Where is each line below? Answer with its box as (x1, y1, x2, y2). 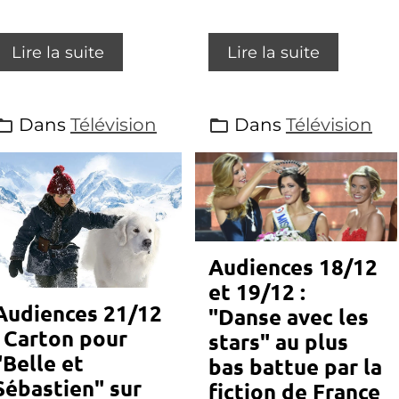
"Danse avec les (208, 303, 369, 331)
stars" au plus (208, 328, 348, 356)
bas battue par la (208, 353, 382, 381)
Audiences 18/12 (208, 253, 378, 281)
